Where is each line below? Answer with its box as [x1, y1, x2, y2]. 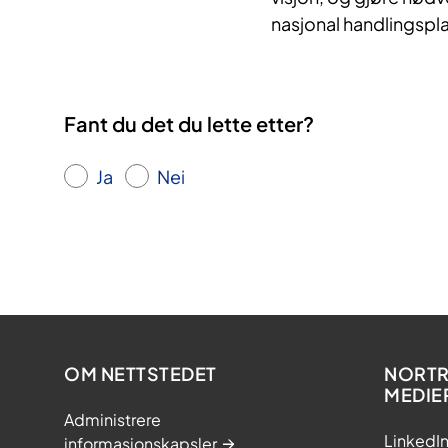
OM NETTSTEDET [64, 362, 217, 386]
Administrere [64, 409, 161, 431]
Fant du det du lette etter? [64, 110, 314, 136]
